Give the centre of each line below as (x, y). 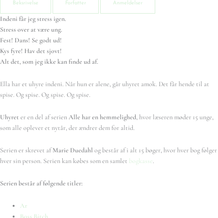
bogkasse (141, 161)
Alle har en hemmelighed (102, 117)
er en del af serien (45, 117)
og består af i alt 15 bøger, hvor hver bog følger (155, 150)
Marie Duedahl (73, 150)
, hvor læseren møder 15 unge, (175, 117)
